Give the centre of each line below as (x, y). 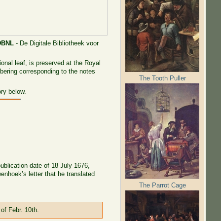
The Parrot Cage (162, 185)
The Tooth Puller (162, 78)
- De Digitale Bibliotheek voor (56, 43)
